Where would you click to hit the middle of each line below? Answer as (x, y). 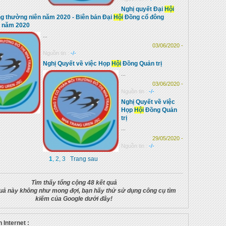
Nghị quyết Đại (143, 9)
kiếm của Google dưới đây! (74, 199)
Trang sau (84, 159)
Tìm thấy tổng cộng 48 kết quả (74, 183)
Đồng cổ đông (144, 17)
